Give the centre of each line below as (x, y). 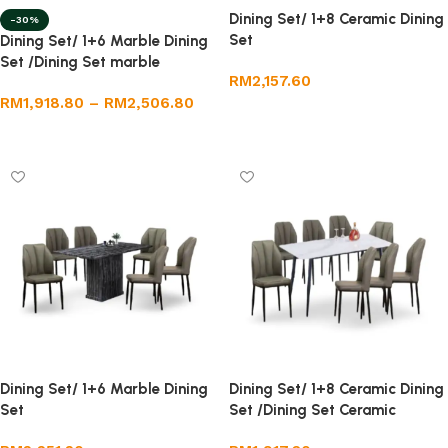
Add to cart (277, 109)
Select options (59, 131)
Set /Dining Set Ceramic (312, 409)
